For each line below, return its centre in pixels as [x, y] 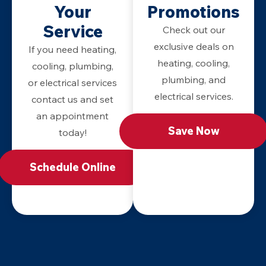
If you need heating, [72, 49]
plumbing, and [194, 79]
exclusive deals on [194, 46]
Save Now [194, 131]
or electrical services [72, 82]
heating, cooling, [194, 63]
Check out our [194, 29]
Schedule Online [72, 167]
